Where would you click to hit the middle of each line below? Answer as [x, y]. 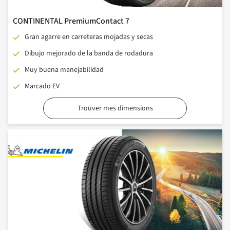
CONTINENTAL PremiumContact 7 [71, 21]
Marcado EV [42, 87]
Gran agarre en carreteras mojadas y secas [89, 37]
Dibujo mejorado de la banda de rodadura [89, 54]
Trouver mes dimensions [115, 109]
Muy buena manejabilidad [64, 70]
